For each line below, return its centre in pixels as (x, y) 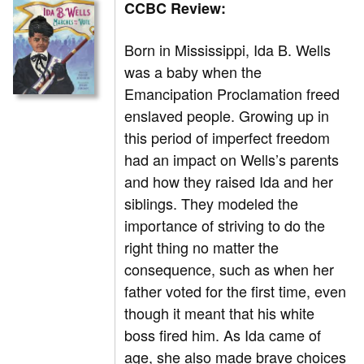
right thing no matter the (202, 247)
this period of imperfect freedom (227, 138)
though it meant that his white (220, 313)
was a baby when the (193, 72)
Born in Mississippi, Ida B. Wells (228, 50)
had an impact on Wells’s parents (232, 160)
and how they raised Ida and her (229, 182)
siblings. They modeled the (212, 204)
